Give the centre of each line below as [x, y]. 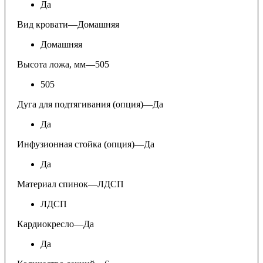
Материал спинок [53, 184]
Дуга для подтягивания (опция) [80, 104]
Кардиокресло [45, 224]
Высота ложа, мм [51, 64]
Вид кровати [43, 24]
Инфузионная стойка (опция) [76, 144]
